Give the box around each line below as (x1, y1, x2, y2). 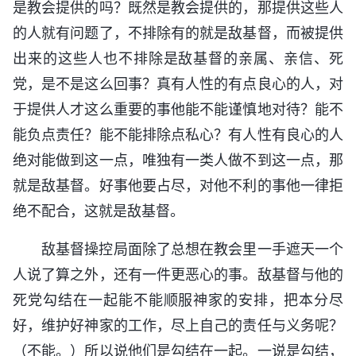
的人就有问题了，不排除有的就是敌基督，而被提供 (13, 25, 343, 42)
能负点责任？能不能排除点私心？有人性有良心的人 (13, 126, 343, 144)
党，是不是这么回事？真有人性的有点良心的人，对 (13, 75, 343, 93)
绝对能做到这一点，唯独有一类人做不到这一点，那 (13, 152, 343, 169)
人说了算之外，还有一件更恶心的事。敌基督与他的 (13, 266, 343, 284)
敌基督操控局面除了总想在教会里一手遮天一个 (41, 241, 343, 258)
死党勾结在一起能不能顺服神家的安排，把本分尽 (13, 292, 343, 309)
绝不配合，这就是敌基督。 (13, 203, 184, 220)
